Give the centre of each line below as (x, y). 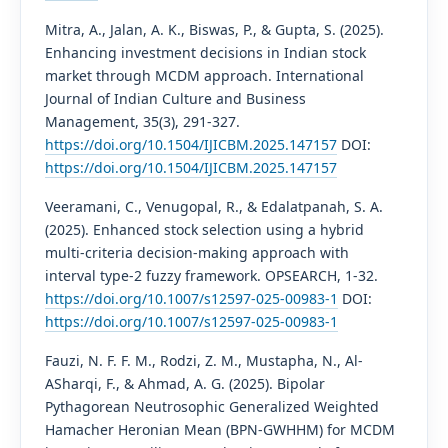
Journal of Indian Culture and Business (175, 98)
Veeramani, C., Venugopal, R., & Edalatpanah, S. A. (213, 206)
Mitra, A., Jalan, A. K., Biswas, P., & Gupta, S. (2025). (214, 29)
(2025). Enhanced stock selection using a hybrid (204, 229)
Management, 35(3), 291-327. (142, 121)
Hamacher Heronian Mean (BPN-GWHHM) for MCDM (219, 429)
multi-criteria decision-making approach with (196, 252)
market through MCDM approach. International (204, 75)
